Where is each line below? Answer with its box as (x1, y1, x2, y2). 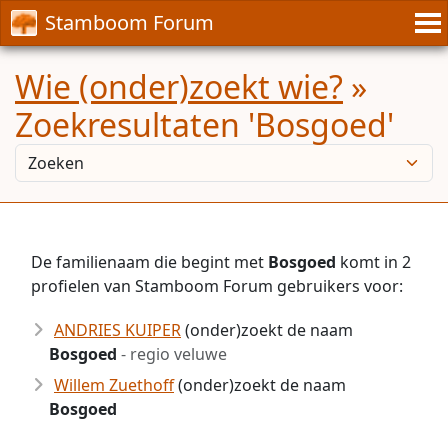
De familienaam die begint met (31, 251, 268, 273)
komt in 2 (336, 251, 411, 273)
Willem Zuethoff (54, 374, 174, 396)
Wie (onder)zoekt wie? (15, 65, 343, 108)
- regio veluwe (117, 343, 227, 365)
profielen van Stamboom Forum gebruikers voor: (31, 275, 403, 297)
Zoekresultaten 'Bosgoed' (15, 103, 394, 146)
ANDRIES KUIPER (54, 319, 181, 341)
